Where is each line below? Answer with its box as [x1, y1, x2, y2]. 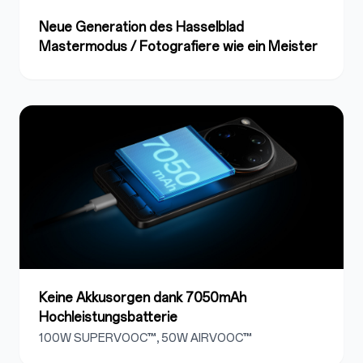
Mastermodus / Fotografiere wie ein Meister [39, 39, 318, 55]
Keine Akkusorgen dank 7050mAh [39, 289, 246, 305]
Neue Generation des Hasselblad [39, 19, 244, 36]
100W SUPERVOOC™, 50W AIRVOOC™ [39, 331, 252, 345]
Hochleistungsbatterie [39, 309, 177, 325]
